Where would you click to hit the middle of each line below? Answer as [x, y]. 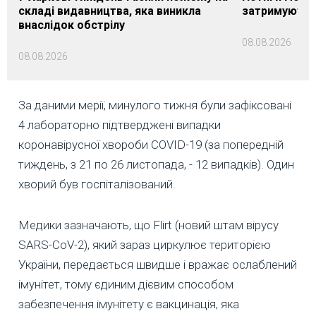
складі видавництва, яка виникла [110, 11]
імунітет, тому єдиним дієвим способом [126, 285]
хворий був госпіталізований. [97, 184]
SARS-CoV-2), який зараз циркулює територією [145, 245]
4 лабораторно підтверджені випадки [120, 125]
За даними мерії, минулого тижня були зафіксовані [155, 105]
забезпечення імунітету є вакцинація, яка [129, 304]
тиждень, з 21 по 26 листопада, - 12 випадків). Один [156, 165]
